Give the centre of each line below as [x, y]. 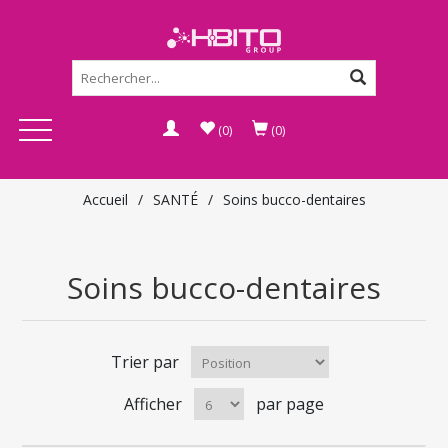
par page [290, 404]
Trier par [145, 362]
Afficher [153, 404]
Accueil [105, 199]
